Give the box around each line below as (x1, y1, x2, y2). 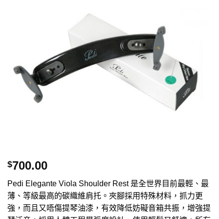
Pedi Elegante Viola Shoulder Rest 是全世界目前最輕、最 (7, 179, 209, 188)
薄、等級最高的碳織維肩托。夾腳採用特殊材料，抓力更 (7, 192, 203, 200)
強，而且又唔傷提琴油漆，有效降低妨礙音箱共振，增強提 (7, 204, 211, 213)
